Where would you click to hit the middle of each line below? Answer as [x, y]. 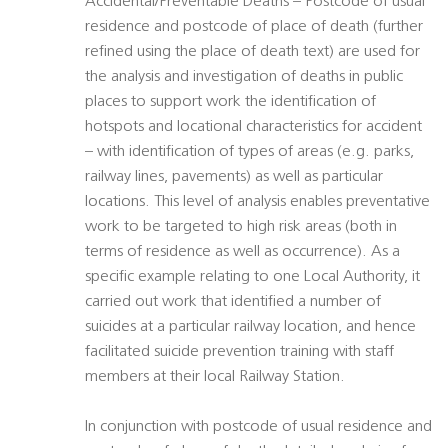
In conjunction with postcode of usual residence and [258, 427]
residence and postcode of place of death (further [254, 27]
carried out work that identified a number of [233, 302]
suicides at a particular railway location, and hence [250, 327]
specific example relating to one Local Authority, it [252, 277]
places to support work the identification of [230, 102]
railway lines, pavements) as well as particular [234, 177]
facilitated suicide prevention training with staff [239, 352]
